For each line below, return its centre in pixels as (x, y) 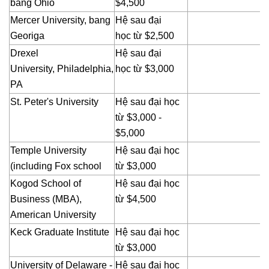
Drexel (24, 53)
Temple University (48, 151)
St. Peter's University (54, 102)
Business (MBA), (46, 199)
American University (53, 215)
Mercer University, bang (60, 20)
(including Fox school (56, 166)
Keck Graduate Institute (60, 232)
